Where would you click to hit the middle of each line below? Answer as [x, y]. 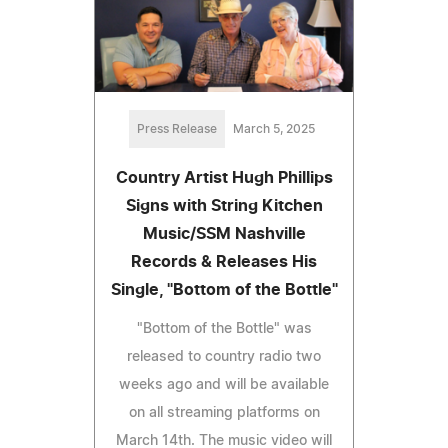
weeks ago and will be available [224, 384]
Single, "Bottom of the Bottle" [224, 289]
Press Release [177, 128]
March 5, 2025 [274, 128]
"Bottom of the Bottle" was [224, 328]
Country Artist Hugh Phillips [224, 177]
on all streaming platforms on [224, 412]
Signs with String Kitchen [224, 205]
